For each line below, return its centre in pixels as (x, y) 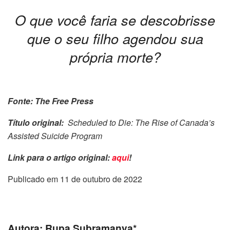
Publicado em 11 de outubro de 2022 (75, 179)
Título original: (38, 123)
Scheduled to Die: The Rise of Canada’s (141, 123)
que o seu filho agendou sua (115, 38)
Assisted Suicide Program (55, 136)
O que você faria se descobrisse (115, 20)
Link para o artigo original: (60, 158)
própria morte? (115, 56)
